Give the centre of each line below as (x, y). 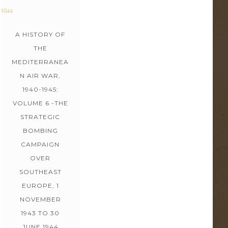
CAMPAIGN (40, 144)
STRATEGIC (40, 117)
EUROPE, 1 (40, 185)
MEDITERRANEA (40, 62)
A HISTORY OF (40, 34)
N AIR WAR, (40, 75)
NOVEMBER (40, 199)
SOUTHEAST (40, 172)
